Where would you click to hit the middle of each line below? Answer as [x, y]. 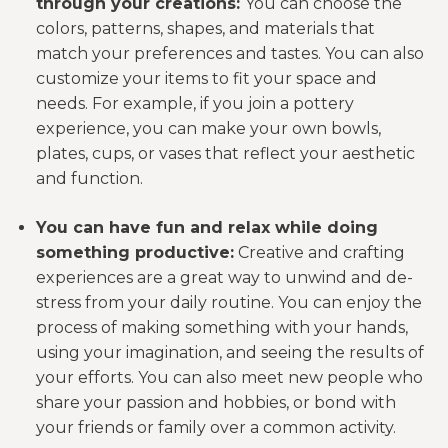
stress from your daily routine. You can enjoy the [229, 302]
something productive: [135, 252]
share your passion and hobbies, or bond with [216, 402]
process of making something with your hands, [222, 327]
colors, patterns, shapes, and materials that [205, 28]
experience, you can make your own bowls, [208, 128]
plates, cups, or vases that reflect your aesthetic [225, 153]
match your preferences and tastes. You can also [230, 53]
